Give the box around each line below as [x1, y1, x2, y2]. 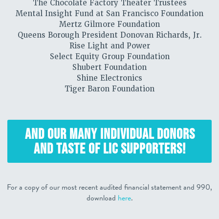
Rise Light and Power [69, 41, 150, 51]
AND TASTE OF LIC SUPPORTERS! [34, 140, 186, 156]
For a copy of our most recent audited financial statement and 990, [7, 181, 212, 193]
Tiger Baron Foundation [65, 84, 154, 94]
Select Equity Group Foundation [49, 52, 170, 62]
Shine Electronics [77, 73, 142, 83]
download [86, 192, 118, 204]
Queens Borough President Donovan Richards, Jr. [17, 30, 202, 40]
